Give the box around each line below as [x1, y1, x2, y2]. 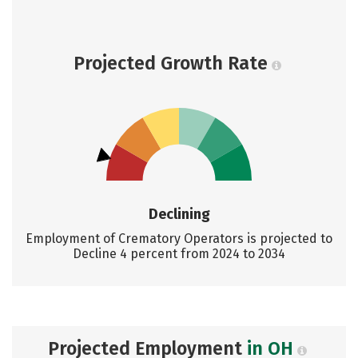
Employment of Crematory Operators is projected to [26, 231, 332, 246]
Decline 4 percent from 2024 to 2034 [73, 246, 285, 261]
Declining [148, 205, 210, 223]
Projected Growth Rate [73, 52, 268, 74]
